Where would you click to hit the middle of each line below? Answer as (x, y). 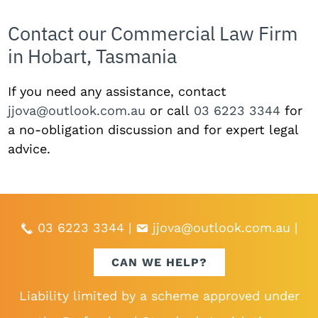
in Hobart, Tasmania (93, 55)
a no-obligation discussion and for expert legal (153, 129)
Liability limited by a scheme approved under (159, 296)
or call (170, 110)
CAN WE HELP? (159, 263)
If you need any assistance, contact (117, 91)
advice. (29, 148)
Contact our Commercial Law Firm (153, 33)
